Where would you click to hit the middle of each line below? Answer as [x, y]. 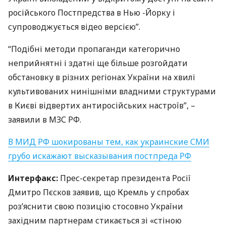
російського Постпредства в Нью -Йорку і [92, 13]
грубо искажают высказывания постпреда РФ [100, 156]
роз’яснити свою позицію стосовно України [96, 206]
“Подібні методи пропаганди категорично [94, 49]
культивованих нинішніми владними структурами [112, 91]
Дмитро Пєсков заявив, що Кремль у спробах [99, 192]
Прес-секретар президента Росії [124, 178]
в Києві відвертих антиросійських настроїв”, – [102, 105]
